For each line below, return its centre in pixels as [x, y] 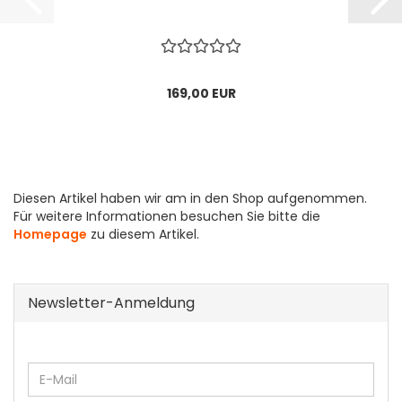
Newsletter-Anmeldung [111, 303]
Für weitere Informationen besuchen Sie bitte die [167, 217]
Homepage [50, 235]
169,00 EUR [201, 94]
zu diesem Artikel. [143, 235]
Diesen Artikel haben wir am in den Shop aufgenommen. [190, 199]
